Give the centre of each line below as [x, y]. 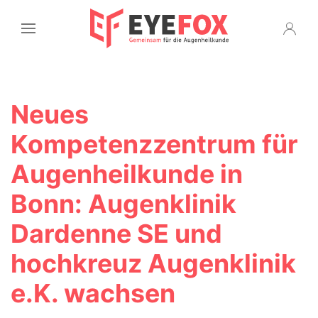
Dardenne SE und [116, 234]
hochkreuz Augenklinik [153, 263]
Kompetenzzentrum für [154, 144]
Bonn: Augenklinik [124, 204]
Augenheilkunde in [127, 174]
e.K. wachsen [93, 293]
